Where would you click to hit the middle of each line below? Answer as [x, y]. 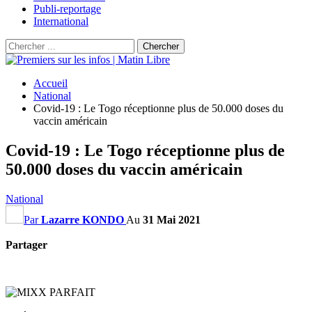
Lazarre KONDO [83, 219]
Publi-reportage [67, 9]
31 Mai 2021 [172, 219]
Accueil [50, 83]
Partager [26, 244]
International [61, 21]
